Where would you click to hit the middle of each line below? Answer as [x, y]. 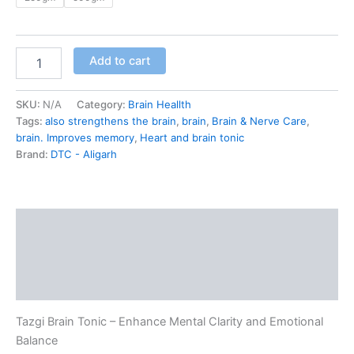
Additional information [79, 255]
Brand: [33, 154]
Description [49, 224]
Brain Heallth [160, 104]
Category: [102, 104]
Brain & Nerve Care [259, 121]
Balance [37, 340]
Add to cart [119, 60]
